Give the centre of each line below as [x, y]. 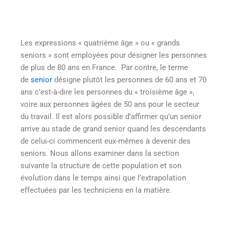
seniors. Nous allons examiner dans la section [100, 153]
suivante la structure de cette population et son [101, 165]
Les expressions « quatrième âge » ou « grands [100, 43]
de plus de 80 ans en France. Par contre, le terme [104, 67]
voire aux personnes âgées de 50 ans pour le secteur [110, 104]
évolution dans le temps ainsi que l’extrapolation [103, 178]
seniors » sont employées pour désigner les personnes [114, 55]
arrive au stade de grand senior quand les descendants [113, 129]
